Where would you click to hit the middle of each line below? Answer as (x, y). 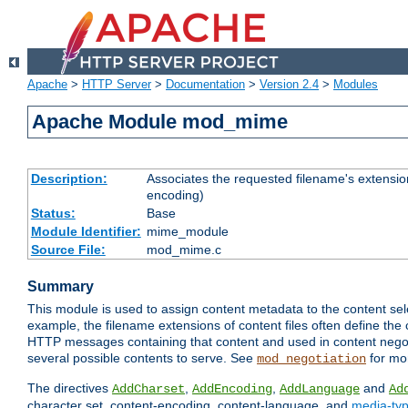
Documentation (205, 85)
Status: (53, 214)
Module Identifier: (86, 232)
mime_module (187, 232)
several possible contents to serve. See (142, 358)
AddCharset (148, 389)
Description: (69, 179)
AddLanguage (320, 389)
